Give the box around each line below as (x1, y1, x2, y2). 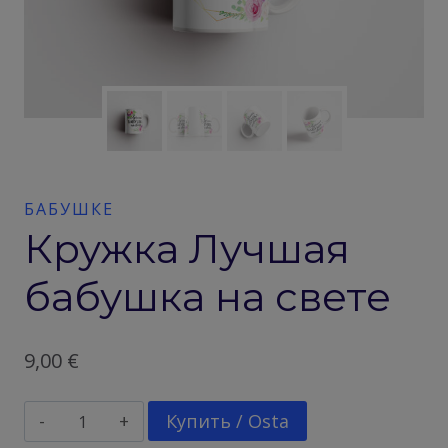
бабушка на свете (24, 272, 391, 321)
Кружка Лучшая (24, 224, 350, 273)
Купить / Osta (166, 409, 290, 433)
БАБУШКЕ (24, 198, 114, 220)
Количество (62, 406, 156, 428)
